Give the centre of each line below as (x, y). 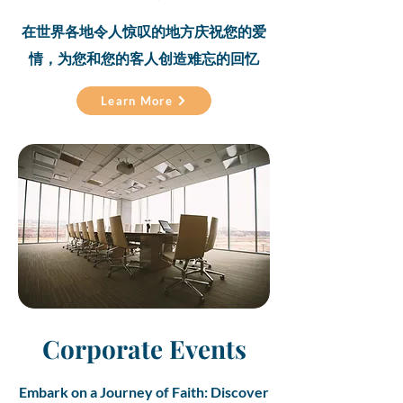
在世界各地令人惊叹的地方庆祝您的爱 (144, 33)
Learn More (137, 101)
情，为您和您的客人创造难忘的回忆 (144, 60)
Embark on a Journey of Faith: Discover (144, 392)
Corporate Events (144, 349)
